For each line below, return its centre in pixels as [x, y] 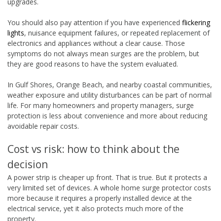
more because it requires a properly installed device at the [100, 198]
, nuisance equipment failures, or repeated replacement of [117, 33]
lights [16, 33]
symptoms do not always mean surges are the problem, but [103, 53]
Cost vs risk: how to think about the [93, 149]
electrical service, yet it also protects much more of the [95, 208]
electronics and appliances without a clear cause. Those [96, 43]
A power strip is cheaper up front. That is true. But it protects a [107, 177]
